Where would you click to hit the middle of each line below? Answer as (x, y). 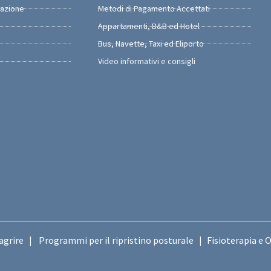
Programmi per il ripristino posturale (116, 240)
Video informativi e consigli (147, 61)
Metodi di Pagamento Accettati (154, 8)
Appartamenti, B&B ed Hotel (149, 26)
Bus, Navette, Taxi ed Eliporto (151, 44)
